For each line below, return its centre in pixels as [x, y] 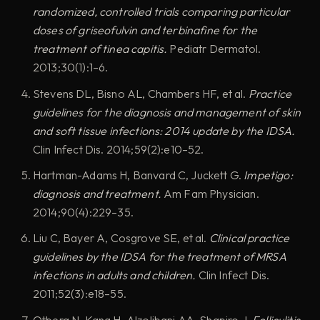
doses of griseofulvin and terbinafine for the [145, 30]
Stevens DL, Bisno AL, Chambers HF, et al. [141, 93]
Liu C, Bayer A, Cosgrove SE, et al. [121, 238]
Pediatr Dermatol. [214, 49]
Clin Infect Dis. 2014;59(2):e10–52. [119, 149]
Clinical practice [249, 238]
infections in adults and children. [115, 275]
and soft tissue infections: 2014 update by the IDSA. [164, 130]
